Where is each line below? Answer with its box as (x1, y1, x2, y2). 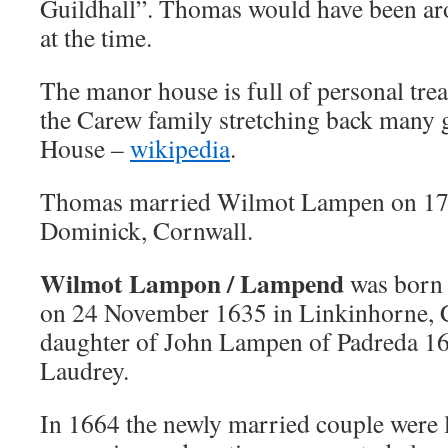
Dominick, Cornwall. (40, 213, 253, 247)
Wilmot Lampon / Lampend (40, 264, 344, 302)
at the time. (40, 20, 152, 54)
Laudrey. (40, 353, 129, 387)
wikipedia (130, 131, 230, 165)
